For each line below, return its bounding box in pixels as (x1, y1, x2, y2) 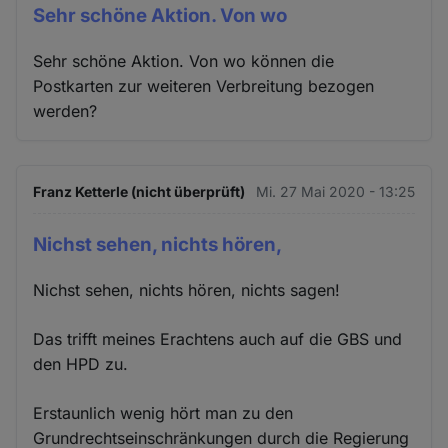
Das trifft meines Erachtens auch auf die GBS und (33, 328, 403, 349)
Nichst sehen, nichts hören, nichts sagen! (33, 279, 341, 300)
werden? (33, 100, 98, 121)
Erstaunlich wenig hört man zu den (33, 402, 294, 423)
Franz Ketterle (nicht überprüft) (33, 182, 246, 200)
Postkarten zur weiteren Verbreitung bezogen (33, 75, 375, 96)
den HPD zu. (33, 353, 129, 374)
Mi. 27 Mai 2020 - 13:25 (255, 182, 415, 200)
